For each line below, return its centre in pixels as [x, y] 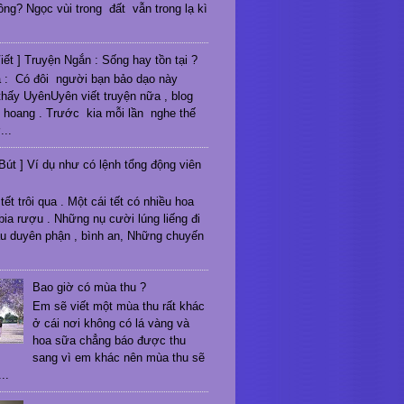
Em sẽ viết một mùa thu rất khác [119, 307]
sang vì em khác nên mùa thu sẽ [119, 358]
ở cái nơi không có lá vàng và [111, 324]
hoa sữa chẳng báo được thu [110, 341]
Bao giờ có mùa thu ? [90, 287]
